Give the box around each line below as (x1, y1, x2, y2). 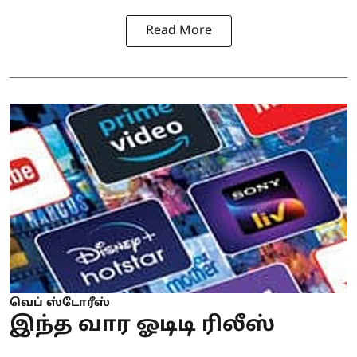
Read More (145, 22, 212, 39)
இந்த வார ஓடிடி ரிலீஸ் (10, 312, 275, 339)
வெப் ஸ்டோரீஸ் (10, 296, 110, 311)
